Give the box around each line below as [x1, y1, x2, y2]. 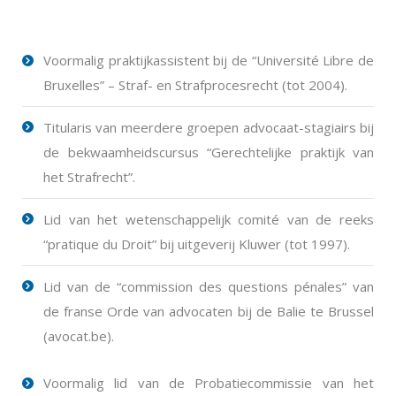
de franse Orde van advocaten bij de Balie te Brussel [43, 302, 374, 320]
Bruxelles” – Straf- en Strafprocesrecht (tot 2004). [43, 76, 347, 94]
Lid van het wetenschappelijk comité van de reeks [43, 210, 374, 228]
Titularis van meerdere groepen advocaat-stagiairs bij [43, 118, 374, 136]
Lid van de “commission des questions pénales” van [43, 278, 374, 295]
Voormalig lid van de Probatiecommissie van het [43, 374, 374, 392]
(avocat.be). [43, 327, 114, 345]
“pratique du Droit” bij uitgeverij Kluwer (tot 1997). [43, 235, 350, 253]
